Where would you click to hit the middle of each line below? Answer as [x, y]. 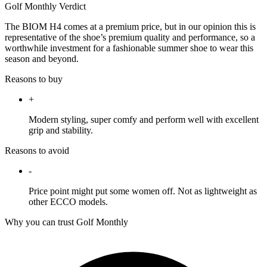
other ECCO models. [68, 202]
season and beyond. [42, 59]
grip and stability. [61, 131]
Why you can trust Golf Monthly [66, 222]
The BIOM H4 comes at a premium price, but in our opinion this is [130, 27]
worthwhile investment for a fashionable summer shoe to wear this [129, 48]
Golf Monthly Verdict [45, 7]
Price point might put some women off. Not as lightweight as [143, 191]
